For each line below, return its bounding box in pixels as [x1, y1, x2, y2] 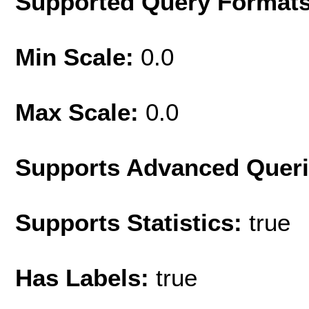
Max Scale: [15, 98, 146, 126]
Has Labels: [15, 263, 156, 291]
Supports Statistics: [15, 208, 249, 236]
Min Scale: [15, 43, 141, 70]
